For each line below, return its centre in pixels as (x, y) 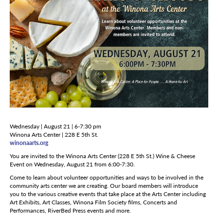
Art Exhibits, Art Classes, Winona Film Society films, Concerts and (93, 202)
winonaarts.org (29, 143)
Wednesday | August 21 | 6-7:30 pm (55, 127)
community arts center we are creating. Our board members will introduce (104, 186)
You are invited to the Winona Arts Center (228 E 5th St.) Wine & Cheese (102, 156)
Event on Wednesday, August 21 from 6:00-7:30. (72, 164)
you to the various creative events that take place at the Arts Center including (108, 194)
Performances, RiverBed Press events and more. (70, 211)
